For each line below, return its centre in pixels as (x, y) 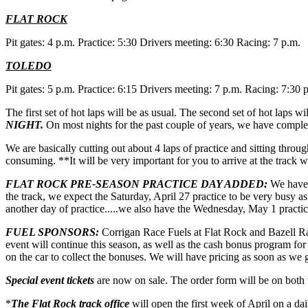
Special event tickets (50, 280)
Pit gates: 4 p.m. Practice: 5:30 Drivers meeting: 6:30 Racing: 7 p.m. (153, 42)
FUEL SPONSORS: (52, 232)
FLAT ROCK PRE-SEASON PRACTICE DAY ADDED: (138, 184)
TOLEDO (29, 65)
